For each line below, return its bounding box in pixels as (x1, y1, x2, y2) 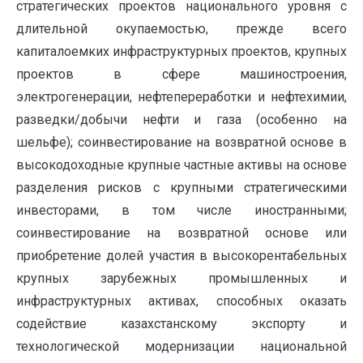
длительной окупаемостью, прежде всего (16, 21, 347, 37)
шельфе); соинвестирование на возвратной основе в (16, 135, 347, 151)
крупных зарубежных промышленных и (16, 271, 347, 287)
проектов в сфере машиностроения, (16, 66, 347, 83)
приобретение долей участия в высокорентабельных (16, 248, 347, 264)
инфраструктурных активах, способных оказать (16, 293, 347, 310)
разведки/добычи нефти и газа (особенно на (16, 112, 347, 128)
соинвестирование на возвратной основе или (16, 225, 347, 241)
